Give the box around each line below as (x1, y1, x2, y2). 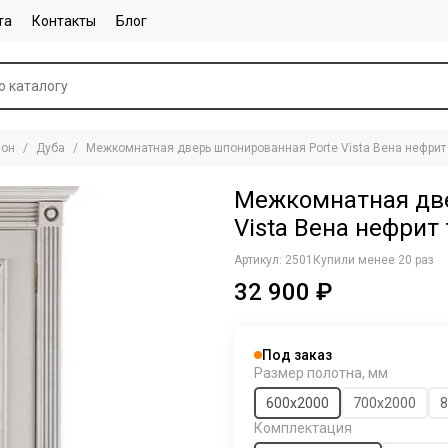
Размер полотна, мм (254, 365, 388, 381)
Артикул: (234, 253, 285, 267)
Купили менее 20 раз (313, 253, 434, 267)
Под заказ (262, 347, 332, 363)
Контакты (32, 13, 96, 29)
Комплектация (254, 420, 352, 436)
